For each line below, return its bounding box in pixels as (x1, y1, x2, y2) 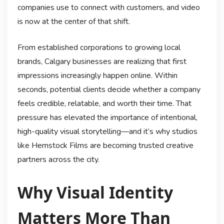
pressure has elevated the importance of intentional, (17, 111, 197, 123)
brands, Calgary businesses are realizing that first (17, 55, 186, 67)
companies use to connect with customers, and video (17, 1, 200, 13)
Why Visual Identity (17, 181, 173, 203)
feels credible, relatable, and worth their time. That (17, 97, 191, 109)
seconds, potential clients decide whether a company (17, 83, 200, 95)
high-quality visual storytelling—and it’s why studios (17, 125, 197, 137)
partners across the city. (17, 153, 99, 165)
